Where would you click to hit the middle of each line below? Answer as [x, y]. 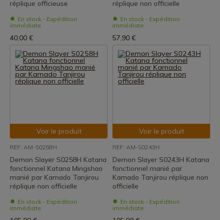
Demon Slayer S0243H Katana [161, 160]
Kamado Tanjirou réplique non [160, 177]
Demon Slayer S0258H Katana [58, 160]
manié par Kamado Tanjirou [54, 177]
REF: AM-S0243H [136, 147]
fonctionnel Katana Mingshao [56, 168]
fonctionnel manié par [147, 168]
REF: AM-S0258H [33, 147]
